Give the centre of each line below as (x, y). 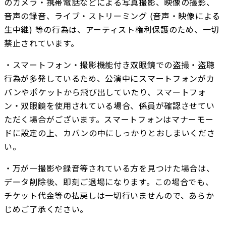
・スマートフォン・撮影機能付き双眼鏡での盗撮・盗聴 (109, 65)
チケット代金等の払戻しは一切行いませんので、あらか (109, 195)
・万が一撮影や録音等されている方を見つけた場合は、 (109, 168)
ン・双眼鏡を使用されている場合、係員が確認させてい (109, 106)
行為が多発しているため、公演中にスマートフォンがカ (109, 78)
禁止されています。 (42, 43)
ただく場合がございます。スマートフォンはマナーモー (109, 119)
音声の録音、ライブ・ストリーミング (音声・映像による (112, 16)
